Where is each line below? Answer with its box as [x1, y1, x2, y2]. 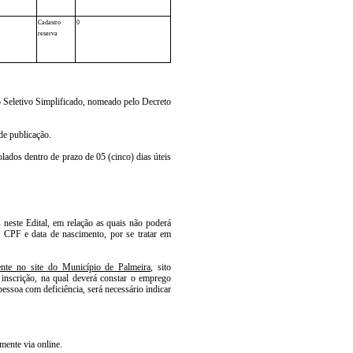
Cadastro [38, 18, 61, 26]
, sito [150, 261, 172, 273]
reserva [38, 29, 58, 37]
